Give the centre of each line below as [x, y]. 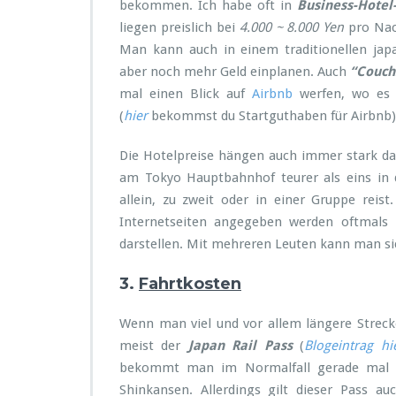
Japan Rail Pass [240, 346]
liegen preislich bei [179, 27]
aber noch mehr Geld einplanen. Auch [235, 72]
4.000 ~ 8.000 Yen [292, 27]
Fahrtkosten [190, 284]
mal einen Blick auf [186, 94]
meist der [154, 346]
